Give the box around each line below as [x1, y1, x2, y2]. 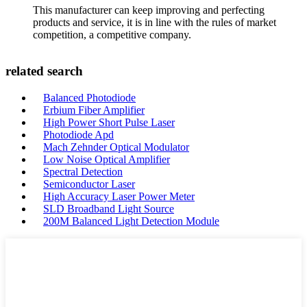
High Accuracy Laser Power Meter [43, 191, 195, 202]
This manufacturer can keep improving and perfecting [33, 3, 265, 16]
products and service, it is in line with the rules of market [33, 16, 276, 28]
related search [5, 64, 83, 79]
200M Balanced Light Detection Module [43, 215, 219, 227]
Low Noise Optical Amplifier [43, 153, 170, 165]
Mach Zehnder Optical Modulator [43, 141, 189, 153]
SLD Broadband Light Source [43, 203, 174, 214]
